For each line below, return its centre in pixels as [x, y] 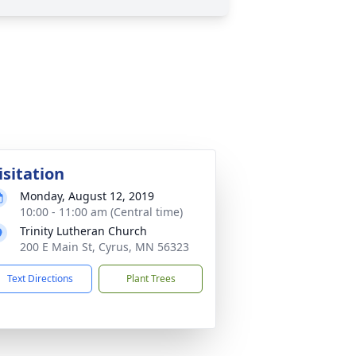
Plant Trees [151, 279]
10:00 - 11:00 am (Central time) [101, 212]
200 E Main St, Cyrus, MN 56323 [104, 247]
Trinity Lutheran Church [83, 231]
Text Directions [40, 279]
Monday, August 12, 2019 [87, 196]
